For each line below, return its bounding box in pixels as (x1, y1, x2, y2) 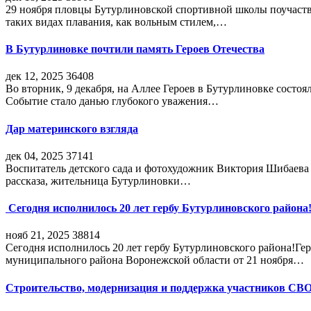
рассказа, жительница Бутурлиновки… (6, 174, 191, 187)
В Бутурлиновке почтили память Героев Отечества (6, 43, 264, 56)
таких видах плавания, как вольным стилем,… (6, 15, 227, 28)
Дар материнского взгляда (6, 122, 138, 135)
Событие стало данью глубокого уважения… (6, 95, 219, 108)
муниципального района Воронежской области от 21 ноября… (6, 254, 304, 267)
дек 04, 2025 (6, 149, 63, 162)
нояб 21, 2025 (6, 229, 69, 242)
